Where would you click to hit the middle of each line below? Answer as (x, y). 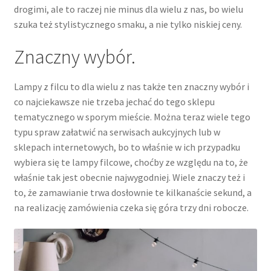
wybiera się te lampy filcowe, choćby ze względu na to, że (131, 162)
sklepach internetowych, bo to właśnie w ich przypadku (127, 147)
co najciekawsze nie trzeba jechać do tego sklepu (114, 101)
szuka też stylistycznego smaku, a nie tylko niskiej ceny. (128, 24)
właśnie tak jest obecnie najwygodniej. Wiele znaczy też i (129, 177)
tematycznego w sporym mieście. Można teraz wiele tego (132, 116)
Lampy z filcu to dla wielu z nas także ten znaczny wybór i (131, 86)
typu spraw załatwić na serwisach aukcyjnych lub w (117, 132)
